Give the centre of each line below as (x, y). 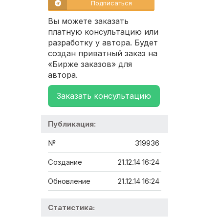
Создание (65, 162)
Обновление (69, 181)
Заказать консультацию (104, 96)
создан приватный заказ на (103, 54)
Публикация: (72, 124)
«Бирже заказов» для (90, 64)
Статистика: (71, 208)
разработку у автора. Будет (103, 43)
